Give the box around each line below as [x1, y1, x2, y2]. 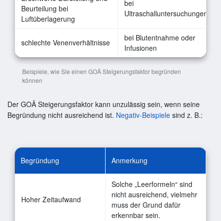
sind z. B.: [170, 110, 203, 120]
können [22, 75, 42, 84]
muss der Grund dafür [111, 199, 181, 210]
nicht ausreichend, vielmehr [111, 189, 197, 199]
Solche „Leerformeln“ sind [111, 179, 192, 189]
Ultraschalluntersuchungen [124, 8, 208, 18]
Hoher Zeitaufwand [21, 194, 81, 204]
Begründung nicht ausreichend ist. [7, 110, 116, 120]
